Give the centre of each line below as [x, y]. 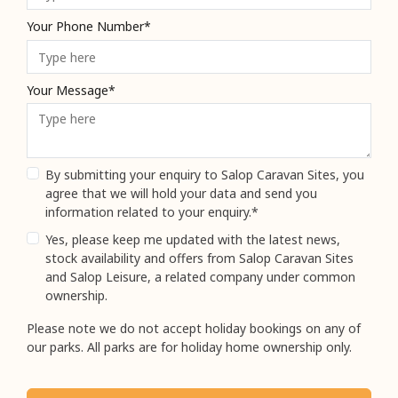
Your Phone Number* [89, 26]
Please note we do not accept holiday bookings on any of [194, 329]
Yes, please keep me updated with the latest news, [193, 240]
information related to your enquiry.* [152, 212]
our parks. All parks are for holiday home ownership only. [189, 347]
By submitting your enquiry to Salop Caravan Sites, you [205, 175]
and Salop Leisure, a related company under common [200, 277]
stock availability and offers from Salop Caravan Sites [199, 259]
